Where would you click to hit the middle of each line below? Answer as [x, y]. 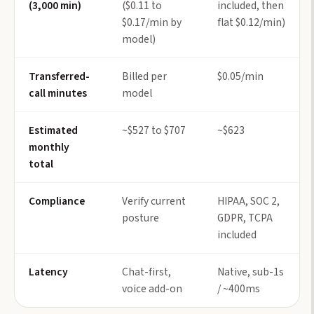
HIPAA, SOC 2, [248, 201]
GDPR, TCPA [245, 218]
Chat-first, [146, 272]
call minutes [58, 93]
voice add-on [152, 288]
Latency [48, 272]
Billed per [144, 76]
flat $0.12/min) [251, 22]
